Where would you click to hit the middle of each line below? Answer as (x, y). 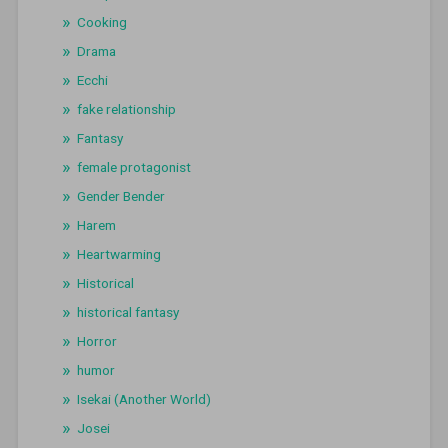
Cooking (101, 22)
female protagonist (133, 167)
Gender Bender (120, 196)
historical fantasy (127, 312)
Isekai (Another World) (143, 399)
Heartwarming (118, 254)
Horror (96, 341)
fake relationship (126, 109)
